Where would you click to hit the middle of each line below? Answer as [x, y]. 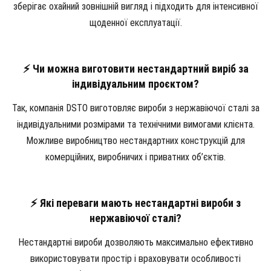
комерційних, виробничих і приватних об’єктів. [135, 157]
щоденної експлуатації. [135, 22]
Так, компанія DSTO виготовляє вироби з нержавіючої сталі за [135, 108]
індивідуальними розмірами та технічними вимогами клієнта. [135, 124]
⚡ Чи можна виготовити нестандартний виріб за [135, 68]
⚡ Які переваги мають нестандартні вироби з [135, 203]
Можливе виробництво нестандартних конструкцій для [135, 140]
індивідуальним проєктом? [135, 83]
